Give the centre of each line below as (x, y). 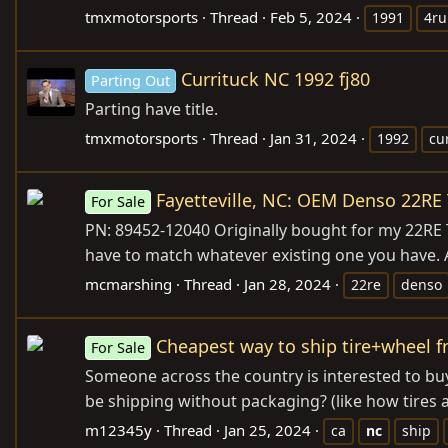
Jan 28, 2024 (287, 283)
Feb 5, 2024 (311, 16)
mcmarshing (128, 283)
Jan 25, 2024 (267, 429)
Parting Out (131, 80)
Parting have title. (151, 108)
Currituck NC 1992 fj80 (276, 78)
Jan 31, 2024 (313, 137)
